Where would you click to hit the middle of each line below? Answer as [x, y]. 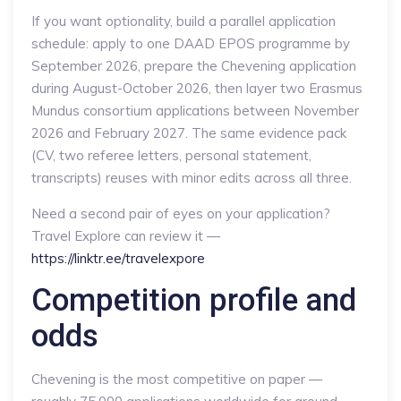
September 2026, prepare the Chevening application [194, 66]
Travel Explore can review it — [126, 236]
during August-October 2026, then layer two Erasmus [197, 88]
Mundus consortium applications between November [195, 111]
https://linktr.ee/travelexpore [118, 258]
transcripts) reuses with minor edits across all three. [192, 178]
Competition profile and [194, 300]
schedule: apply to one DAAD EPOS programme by [191, 43]
